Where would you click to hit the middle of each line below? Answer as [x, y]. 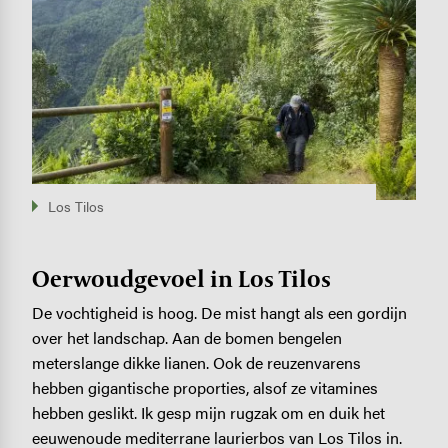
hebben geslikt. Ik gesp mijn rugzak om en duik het [208, 413]
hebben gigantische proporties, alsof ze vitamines [204, 388]
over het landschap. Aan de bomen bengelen [186, 338]
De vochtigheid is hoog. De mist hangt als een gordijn [219, 313]
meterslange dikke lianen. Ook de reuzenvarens [196, 363]
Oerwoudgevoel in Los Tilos [181, 279]
